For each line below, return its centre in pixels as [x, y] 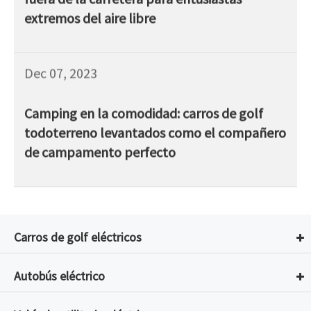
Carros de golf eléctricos [78, 237]
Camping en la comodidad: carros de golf [144, 113]
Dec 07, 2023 [61, 73]
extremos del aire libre [90, 18]
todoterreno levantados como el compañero [155, 133]
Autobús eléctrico [59, 276]
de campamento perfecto [100, 152]
